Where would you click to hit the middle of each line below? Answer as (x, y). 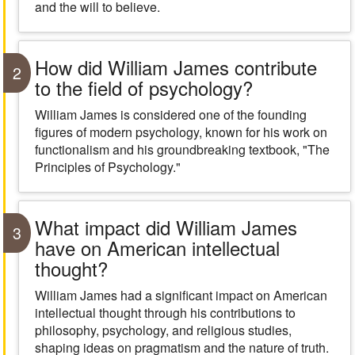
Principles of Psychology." (107, 167)
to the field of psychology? (143, 88)
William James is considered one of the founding (170, 115)
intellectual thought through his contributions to (165, 313)
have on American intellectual (157, 248)
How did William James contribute (176, 67)
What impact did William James (166, 227)
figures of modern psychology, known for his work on (181, 132)
